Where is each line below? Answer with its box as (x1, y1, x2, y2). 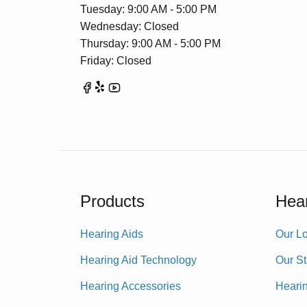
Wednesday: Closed (80, 21, 179, 32)
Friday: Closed (80, 55, 151, 66)
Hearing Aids (80, 228, 143, 240)
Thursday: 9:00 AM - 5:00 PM (80, 38, 221, 49)
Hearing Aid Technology (80, 254, 197, 266)
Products (80, 192, 145, 210)
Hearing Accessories (80, 280, 181, 292)
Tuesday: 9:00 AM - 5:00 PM (80, 3, 217, 15)
